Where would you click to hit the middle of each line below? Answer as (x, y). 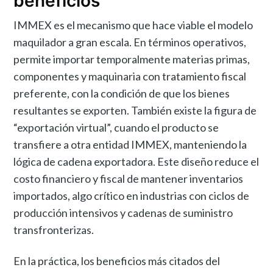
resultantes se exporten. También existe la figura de (135, 111)
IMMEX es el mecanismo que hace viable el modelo (133, 25)
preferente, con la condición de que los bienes (122, 94)
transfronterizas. (54, 230)
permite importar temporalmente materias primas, (132, 59)
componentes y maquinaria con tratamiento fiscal (130, 76)
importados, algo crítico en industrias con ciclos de (132, 196)
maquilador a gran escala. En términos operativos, (130, 42)
